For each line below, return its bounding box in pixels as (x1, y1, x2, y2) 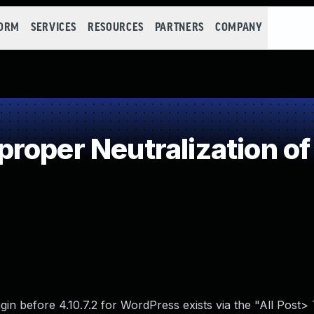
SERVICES (30, 22, 77, 34)
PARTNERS (154, 22, 204, 34)
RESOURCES (88, 22, 144, 34)
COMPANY (214, 22, 263, 34)
